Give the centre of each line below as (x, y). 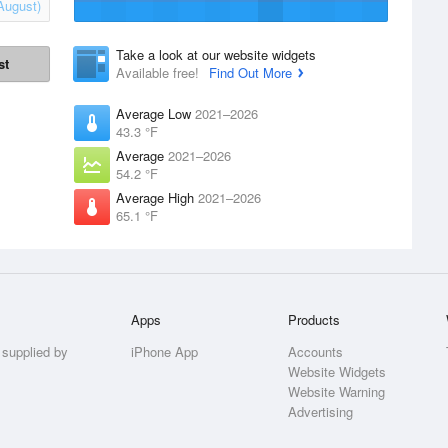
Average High (157, 197)
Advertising (321, 411)
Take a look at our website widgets (216, 54)
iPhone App (165, 351)
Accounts (316, 351)
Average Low (155, 113)
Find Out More (250, 72)
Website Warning (337, 391)
